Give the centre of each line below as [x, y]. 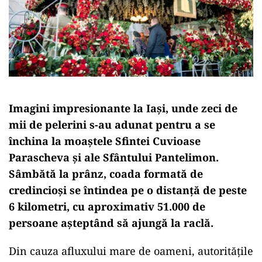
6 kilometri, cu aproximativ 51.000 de [107, 206]
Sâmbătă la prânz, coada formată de [106, 173]
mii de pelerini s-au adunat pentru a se [112, 124]
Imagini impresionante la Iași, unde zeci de [123, 108]
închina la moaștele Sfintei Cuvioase [105, 141]
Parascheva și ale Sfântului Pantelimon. [114, 157]
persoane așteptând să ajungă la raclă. [111, 223]
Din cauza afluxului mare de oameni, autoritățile [131, 251]
